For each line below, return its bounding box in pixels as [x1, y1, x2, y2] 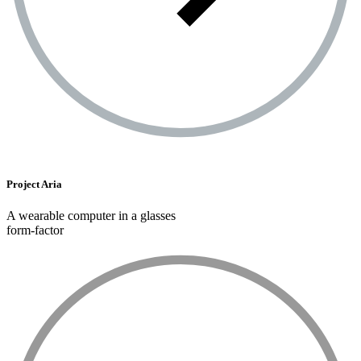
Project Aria [6, 177, 62, 190]
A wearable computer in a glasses [6, 208, 176, 222]
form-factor [6, 222, 64, 237]
